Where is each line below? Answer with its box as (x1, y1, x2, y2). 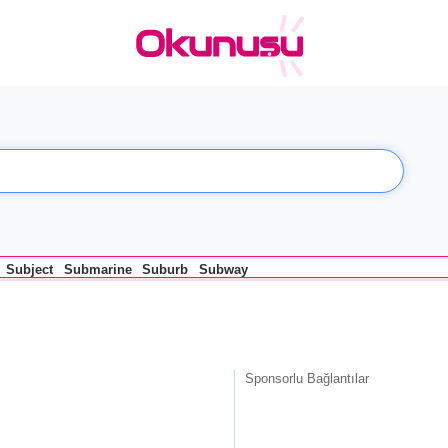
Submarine (63, 262, 132, 278)
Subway (198, 262, 248, 278)
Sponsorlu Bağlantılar (245, 370, 369, 386)
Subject (6, 262, 54, 278)
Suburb (142, 262, 189, 278)
